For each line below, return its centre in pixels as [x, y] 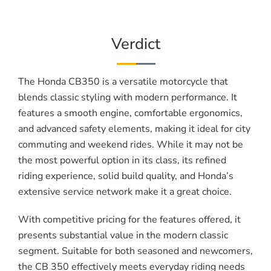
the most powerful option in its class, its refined [122, 161]
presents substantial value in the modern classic [123, 236]
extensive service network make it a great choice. [125, 192]
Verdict [135, 44]
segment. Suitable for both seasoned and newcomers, [135, 251]
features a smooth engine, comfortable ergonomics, [130, 113]
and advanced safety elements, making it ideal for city [134, 129]
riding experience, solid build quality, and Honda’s [126, 176]
